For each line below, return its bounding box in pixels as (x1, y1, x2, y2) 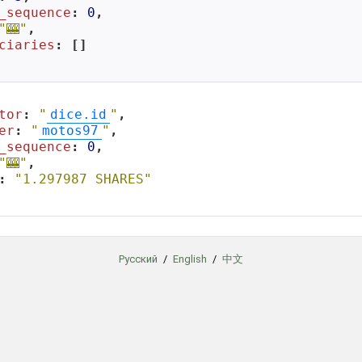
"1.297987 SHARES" (15, 171, 152, 187)
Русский (119, 253, 158, 265)
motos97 (42, 123, 99, 138)
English (173, 253, 207, 265)
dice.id (50, 107, 107, 122)
